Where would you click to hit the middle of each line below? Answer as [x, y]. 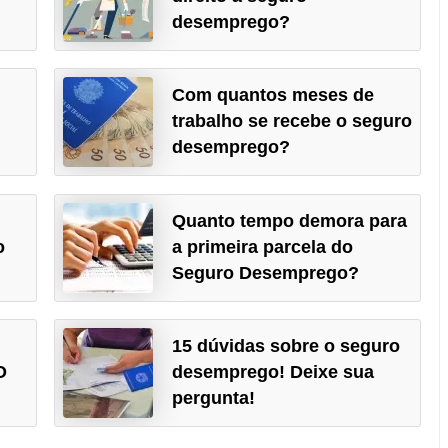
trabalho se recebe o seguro [291, 121]
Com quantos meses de [272, 95]
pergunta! [213, 398]
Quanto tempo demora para [289, 220]
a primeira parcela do [262, 246]
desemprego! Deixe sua [272, 372]
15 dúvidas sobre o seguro [285, 346]
